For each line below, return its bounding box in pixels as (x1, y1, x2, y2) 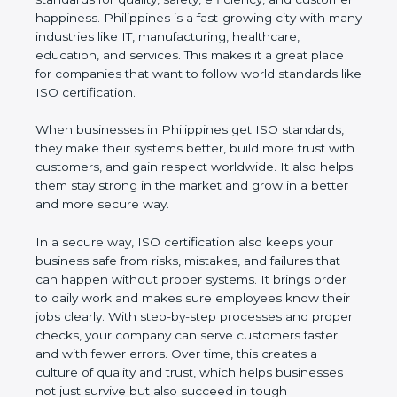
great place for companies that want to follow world (35, 66, 346, 82)
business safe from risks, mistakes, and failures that (35, 253, 340, 269)
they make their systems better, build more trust (35, 141, 325, 156)
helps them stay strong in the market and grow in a (35, 178, 344, 193)
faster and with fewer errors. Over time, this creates (35, 346, 344, 362)
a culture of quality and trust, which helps (35, 365, 283, 380)
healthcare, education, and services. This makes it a (35, 48, 343, 63)
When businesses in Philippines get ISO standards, (35, 122, 344, 137)
